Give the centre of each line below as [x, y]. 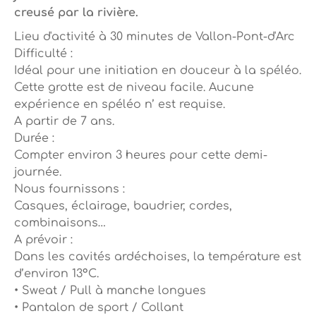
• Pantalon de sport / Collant [99, 308]
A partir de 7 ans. [64, 122]
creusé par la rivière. [76, 13]
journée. [38, 172]
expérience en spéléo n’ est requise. [120, 105]
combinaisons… [60, 223]
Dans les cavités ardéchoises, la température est [158, 257]
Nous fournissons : [69, 189]
